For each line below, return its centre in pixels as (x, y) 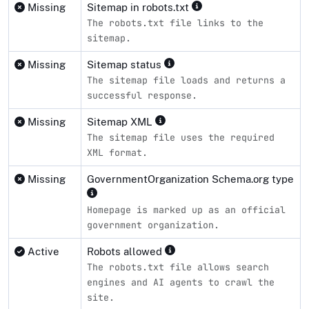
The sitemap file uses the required (181, 137)
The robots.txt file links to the (175, 22)
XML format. (117, 152)
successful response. (142, 95)
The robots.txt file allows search (178, 267)
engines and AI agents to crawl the (181, 282)
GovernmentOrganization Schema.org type (190, 179)
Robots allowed (126, 251)
